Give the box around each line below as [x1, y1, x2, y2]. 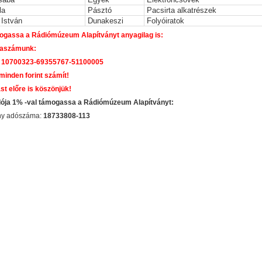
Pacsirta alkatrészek [147, 6, 217, 15]
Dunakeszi [88, 16, 124, 26]
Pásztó [88, 6, 112, 15]
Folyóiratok [147, 16, 185, 26]
